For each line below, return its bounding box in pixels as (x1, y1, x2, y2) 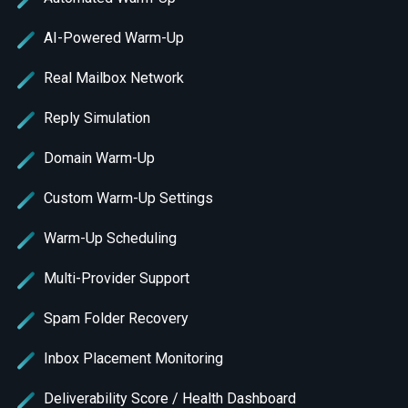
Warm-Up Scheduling (44, 229, 177, 247)
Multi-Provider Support (44, 270, 189, 287)
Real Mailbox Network (44, 69, 184, 87)
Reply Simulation (44, 109, 150, 127)
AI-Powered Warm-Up (44, 29, 184, 46)
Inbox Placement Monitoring (44, 350, 223, 367)
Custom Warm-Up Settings (44, 189, 213, 207)
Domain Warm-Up (44, 149, 155, 167)
